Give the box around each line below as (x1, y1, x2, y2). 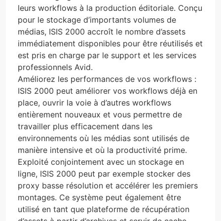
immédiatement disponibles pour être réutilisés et (18, 38, 203, 48)
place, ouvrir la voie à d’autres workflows (18, 97, 171, 108)
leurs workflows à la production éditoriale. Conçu (18, 2, 202, 13)
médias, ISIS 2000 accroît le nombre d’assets (18, 26, 185, 37)
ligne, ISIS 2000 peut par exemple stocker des (18, 168, 190, 179)
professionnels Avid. (18, 62, 93, 72)
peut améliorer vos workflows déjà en (54, 85, 197, 96)
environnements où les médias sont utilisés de (18, 133, 189, 143)
